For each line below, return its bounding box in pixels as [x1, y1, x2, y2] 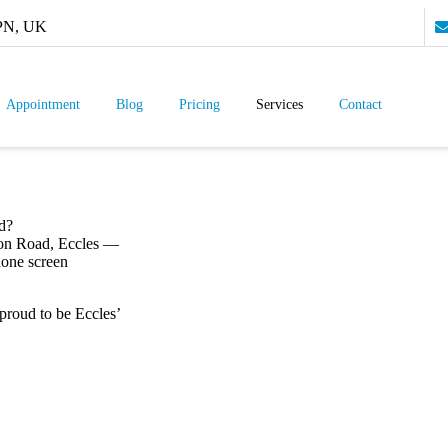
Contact [339, 97, 383, 112]
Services [256, 97, 304, 112]
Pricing [179, 97, 221, 112]
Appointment [6, 97, 81, 112]
